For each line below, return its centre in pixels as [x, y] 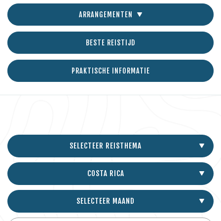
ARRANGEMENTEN [107, 15]
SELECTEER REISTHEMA [106, 146]
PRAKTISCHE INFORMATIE [110, 71]
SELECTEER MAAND [106, 201]
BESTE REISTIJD [110, 43]
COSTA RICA [106, 173]
